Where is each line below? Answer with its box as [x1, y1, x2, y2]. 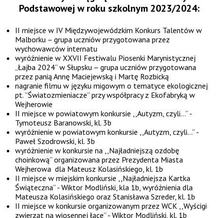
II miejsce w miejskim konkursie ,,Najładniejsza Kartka [15, 173, 191, 183]
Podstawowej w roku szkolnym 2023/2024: [18, 2, 200, 15]
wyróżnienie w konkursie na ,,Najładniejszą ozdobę [15, 145, 180, 155]
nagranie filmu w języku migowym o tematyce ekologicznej [15, 81, 208, 91]
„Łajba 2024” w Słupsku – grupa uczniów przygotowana [15, 62, 197, 72]
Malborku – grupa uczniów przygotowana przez [15, 35, 170, 44]
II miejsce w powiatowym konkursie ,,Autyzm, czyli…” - [15, 109, 192, 118]
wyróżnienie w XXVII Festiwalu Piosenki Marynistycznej [15, 53, 196, 63]
